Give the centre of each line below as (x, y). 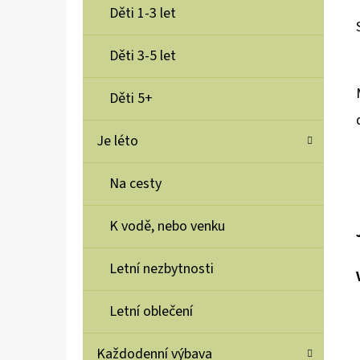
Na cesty (135, 184)
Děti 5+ (131, 99)
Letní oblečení (151, 312)
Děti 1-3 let (143, 14)
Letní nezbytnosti (162, 269)
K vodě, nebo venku (167, 227)
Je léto (117, 141)
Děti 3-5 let (143, 56)
